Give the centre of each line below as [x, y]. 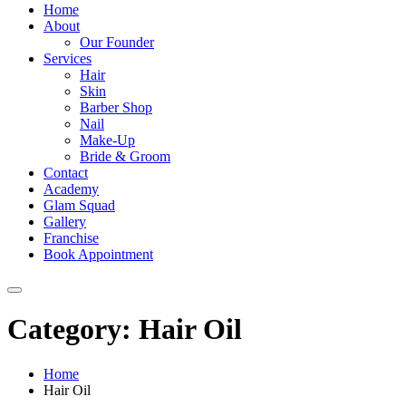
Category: [73, 329]
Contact [66, 173]
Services [68, 58]
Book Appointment [98, 254]
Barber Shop [116, 107]
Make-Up [107, 140]
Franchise [71, 238]
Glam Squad [79, 205]
